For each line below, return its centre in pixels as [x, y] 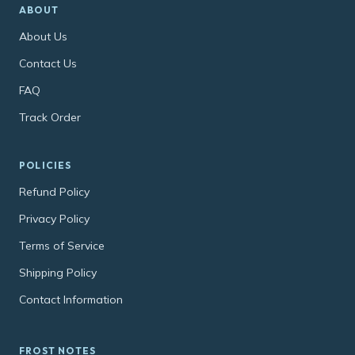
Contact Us [48, 64]
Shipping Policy [58, 273]
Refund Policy [54, 192]
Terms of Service [62, 246]
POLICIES [46, 166]
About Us [43, 37]
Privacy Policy [54, 219]
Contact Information [71, 300]
